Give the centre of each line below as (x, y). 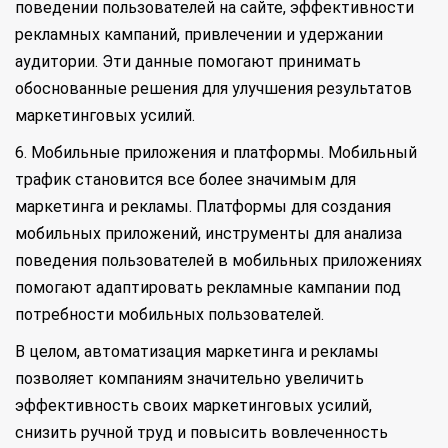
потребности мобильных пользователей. (169, 314)
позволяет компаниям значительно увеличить (189, 378)
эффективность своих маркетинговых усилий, (193, 405)
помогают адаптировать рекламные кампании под (208, 287)
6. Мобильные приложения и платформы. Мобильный (216, 152)
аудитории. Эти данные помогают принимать (188, 61)
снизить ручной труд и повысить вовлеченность (201, 432)
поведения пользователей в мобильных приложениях (218, 260)
